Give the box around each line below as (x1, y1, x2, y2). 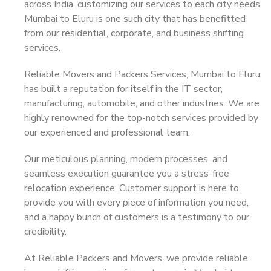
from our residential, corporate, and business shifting (24, 27, 244, 40)
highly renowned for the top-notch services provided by (24, 111, 258, 125)
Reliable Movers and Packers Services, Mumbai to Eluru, (24, 68, 262, 81)
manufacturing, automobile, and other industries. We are (24, 97, 260, 110)
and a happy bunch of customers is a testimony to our (24, 211, 249, 224)
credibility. (24, 225, 67, 238)
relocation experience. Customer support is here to (24, 181, 239, 195)
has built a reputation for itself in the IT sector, (24, 82, 223, 96)
